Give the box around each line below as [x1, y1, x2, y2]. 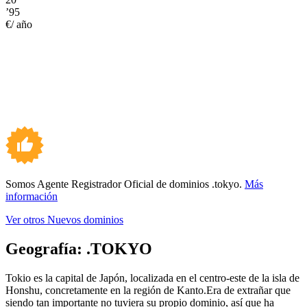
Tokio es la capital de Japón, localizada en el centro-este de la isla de [5, 271, 299, 284]
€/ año [5, 18, 32, 30]
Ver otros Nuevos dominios [5, 213, 123, 225]
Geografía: [5, 239, 86, 258]
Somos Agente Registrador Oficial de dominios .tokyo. [5, 177, 245, 190]
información [5, 190, 58, 202]
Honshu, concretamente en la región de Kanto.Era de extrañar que [5, 284, 291, 296]
